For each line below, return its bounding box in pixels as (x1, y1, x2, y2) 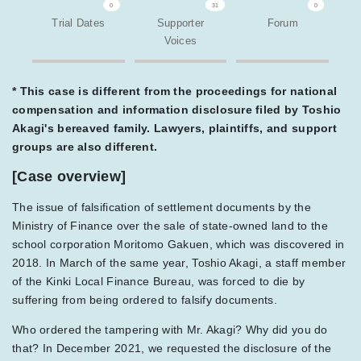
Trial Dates (52, 17, 106, 30)
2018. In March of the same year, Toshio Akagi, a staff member (12, 256, 346, 270)
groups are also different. (12, 140, 158, 154)
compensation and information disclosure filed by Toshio (12, 103, 342, 117)
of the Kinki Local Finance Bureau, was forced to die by (12, 275, 305, 288)
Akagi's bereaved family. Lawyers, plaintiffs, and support (12, 122, 337, 135)
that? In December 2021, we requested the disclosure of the (12, 342, 332, 355)
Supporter (156, 17, 205, 30)
